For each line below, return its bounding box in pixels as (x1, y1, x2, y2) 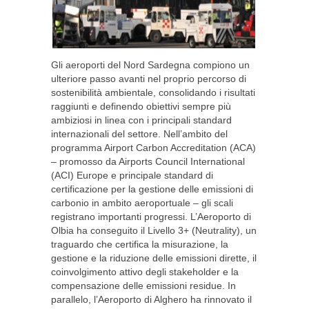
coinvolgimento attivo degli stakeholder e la (51, 266, 239, 277)
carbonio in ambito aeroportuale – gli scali (51, 197, 233, 208)
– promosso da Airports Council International (51, 156, 245, 167)
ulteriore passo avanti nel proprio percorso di (51, 73, 246, 84)
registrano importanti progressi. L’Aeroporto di (51, 211, 251, 222)
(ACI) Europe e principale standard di (51, 170, 213, 181)
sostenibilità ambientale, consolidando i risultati (51, 87, 255, 98)
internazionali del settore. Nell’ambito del (51, 128, 228, 139)
